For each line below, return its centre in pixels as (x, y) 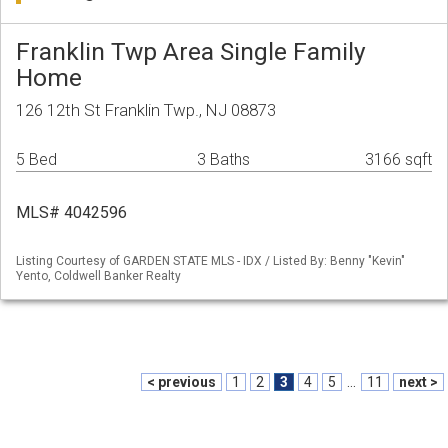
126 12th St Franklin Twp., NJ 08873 (146, 110)
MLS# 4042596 (71, 213)
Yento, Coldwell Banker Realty (98, 276)
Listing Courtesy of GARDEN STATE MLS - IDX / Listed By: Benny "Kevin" (210, 261)
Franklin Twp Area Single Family (191, 52)
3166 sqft (398, 160)
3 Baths (223, 160)
